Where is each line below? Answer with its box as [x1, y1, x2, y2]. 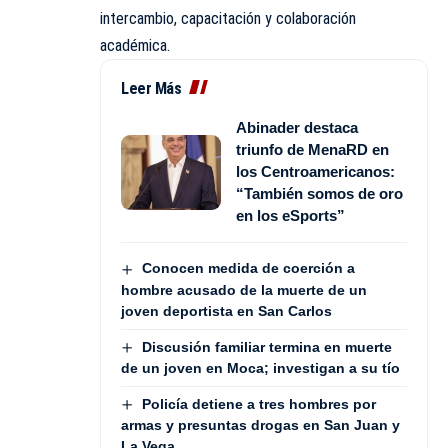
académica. [100, 36, 170, 56]
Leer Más [121, 79, 181, 99]
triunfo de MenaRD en [236, 141, 389, 159]
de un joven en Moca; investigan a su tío [121, 359, 400, 376]
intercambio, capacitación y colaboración [100, 9, 356, 29]
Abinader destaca [236, 119, 358, 137]
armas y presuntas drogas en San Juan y [121, 417, 400, 434]
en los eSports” [236, 207, 345, 225]
